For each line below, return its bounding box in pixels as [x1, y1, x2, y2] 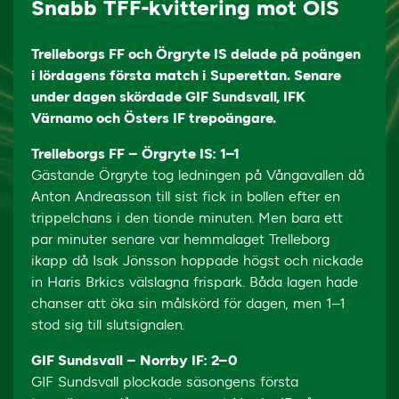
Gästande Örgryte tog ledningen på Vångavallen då [31, 167, 364, 183]
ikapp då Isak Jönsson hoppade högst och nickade [31, 252, 363, 269]
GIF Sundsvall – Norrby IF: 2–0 [31, 352, 238, 369]
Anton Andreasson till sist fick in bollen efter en [31, 188, 340, 205]
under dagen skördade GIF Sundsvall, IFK [31, 88, 305, 105]
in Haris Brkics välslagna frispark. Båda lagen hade [31, 273, 358, 290]
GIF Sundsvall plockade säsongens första [31, 373, 298, 390]
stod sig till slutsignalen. [31, 316, 184, 333]
